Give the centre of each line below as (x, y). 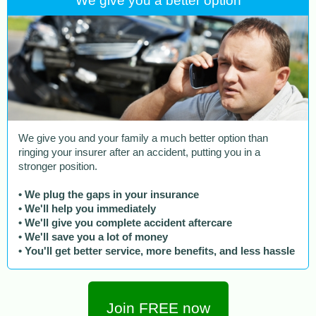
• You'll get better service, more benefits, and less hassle (157, 251)
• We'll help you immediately (87, 209)
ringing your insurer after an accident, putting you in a (139, 153)
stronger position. (58, 167)
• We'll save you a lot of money (93, 237)
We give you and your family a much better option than (143, 139)
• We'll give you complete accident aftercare (125, 223)
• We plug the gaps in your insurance (109, 195)
